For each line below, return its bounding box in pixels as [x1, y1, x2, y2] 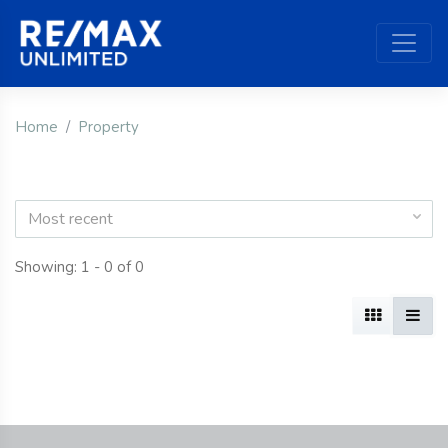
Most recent [28, 207, 113, 230]
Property [78, 116, 139, 137]
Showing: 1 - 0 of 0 [15, 256, 144, 277]
